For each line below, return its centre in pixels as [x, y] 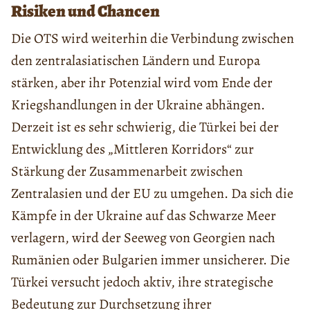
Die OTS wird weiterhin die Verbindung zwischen [153, 38]
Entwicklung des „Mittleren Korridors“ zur [133, 149]
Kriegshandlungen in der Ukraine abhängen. [138, 104]
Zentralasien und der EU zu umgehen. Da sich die [152, 193]
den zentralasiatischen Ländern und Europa [136, 60]
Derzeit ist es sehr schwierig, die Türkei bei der [145, 127]
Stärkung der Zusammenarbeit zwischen [127, 171]
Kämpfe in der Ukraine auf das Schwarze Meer [144, 215]
